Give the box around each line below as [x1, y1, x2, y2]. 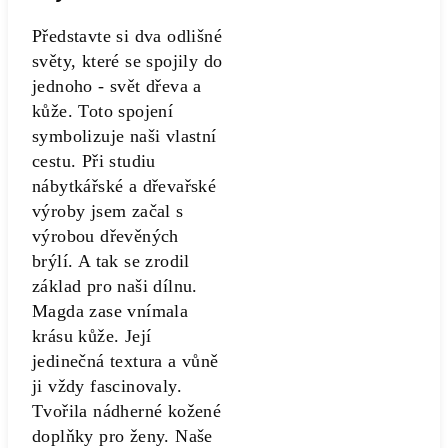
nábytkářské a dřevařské [32, 176, 217, 196]
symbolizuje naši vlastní [32, 126, 217, 146]
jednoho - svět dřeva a [32, 76, 202, 96]
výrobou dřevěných [32, 226, 179, 246]
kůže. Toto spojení [32, 101, 174, 121]
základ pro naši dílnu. [32, 276, 198, 296]
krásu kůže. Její [32, 326, 152, 346]
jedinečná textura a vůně [32, 351, 219, 371]
